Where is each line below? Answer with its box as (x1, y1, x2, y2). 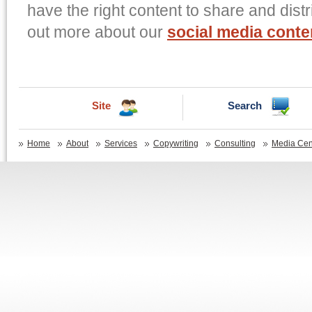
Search (228, 100, 262, 111)
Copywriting (153, 139, 198, 148)
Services (104, 139, 137, 148)
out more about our (27, 24, 167, 41)
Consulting (214, 139, 256, 148)
